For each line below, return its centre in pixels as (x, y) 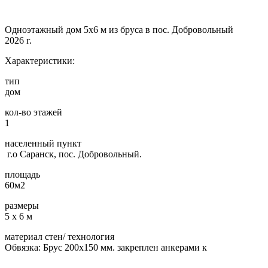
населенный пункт (43, 144)
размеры (22, 206)
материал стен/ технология (60, 237)
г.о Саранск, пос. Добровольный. (73, 154)
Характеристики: (40, 61)
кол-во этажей (33, 112)
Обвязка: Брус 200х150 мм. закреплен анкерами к (106, 248)
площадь (22, 175)
